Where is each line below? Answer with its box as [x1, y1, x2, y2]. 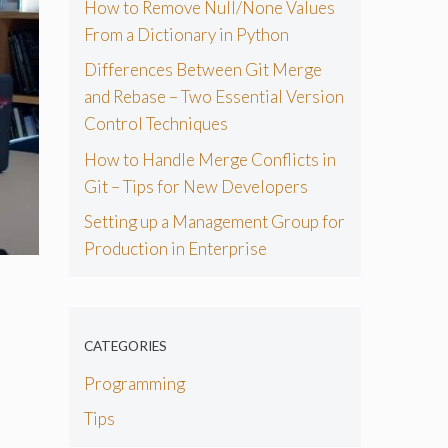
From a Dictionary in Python [83, 23, 289, 45]
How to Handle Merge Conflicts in [83, 148, 336, 170]
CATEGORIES [83, 337, 167, 354]
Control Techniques [83, 113, 228, 135]
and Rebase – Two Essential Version [83, 86, 344, 108]
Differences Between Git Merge [83, 59, 322, 81]
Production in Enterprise [83, 238, 267, 260]
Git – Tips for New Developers [83, 175, 308, 197]
